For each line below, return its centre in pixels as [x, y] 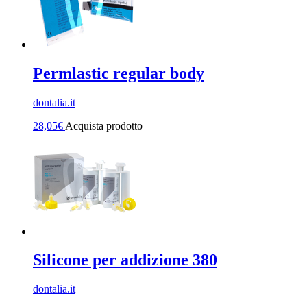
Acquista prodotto [104, 125]
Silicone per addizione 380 [125, 260]
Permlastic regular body [119, 73]
